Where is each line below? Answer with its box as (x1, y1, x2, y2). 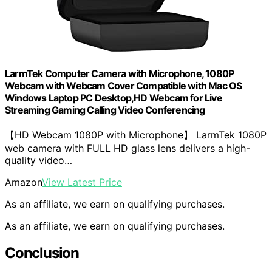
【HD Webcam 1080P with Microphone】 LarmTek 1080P (5, 129, 267, 141)
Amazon (5, 176, 42, 189)
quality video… (5, 154, 72, 167)
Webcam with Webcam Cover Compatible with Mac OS (5, 79, 242, 92)
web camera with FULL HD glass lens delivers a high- (5, 142, 250, 155)
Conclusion (5, 244, 79, 262)
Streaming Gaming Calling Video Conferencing (5, 103, 205, 116)
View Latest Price (42, 176, 122, 189)
